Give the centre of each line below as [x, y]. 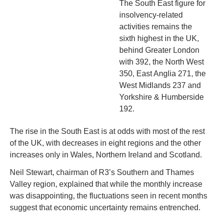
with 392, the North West [162, 62]
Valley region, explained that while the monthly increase [106, 184]
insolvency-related [151, 15]
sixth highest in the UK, [159, 39]
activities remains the [156, 27]
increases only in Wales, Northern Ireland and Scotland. [106, 155]
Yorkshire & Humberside [162, 97]
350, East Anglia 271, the [163, 74]
